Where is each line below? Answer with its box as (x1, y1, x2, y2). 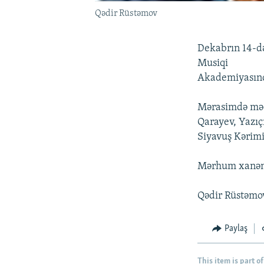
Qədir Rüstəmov (94, 8, 157, 18)
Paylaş (224, 223, 247, 233)
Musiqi (197, 57, 229, 69)
